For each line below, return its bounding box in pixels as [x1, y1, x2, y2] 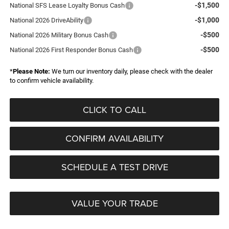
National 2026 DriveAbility [9, 16, 83, 24]
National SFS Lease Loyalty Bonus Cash [9, 1, 125, 9]
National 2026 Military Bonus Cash [9, 31, 108, 39]
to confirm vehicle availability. [9, 76, 94, 84]
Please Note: [12, 67, 50, 75]
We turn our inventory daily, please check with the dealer [50, 67, 213, 75]
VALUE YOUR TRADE [71, 196, 158, 210]
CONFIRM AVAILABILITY [65, 131, 164, 145]
